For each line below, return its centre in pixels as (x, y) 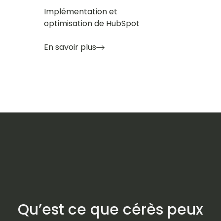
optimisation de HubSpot (92, 23)
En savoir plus (70, 47)
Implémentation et (81, 11)
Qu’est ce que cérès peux (110, 209)
